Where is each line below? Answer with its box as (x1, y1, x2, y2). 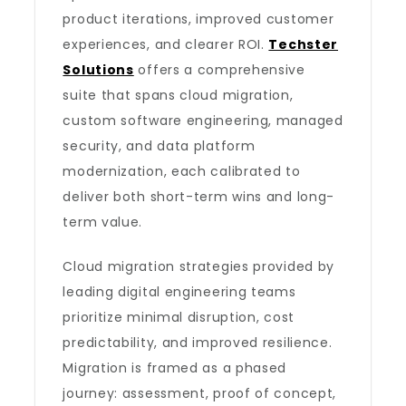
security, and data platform (63, 137, 256, 155)
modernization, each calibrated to (63, 162, 301, 180)
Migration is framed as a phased (63, 359, 287, 377)
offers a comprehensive (133, 61, 305, 79)
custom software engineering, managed (63, 111, 343, 130)
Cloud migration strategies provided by (63, 257, 335, 275)
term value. (63, 213, 143, 231)
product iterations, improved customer (63, 10, 334, 28)
